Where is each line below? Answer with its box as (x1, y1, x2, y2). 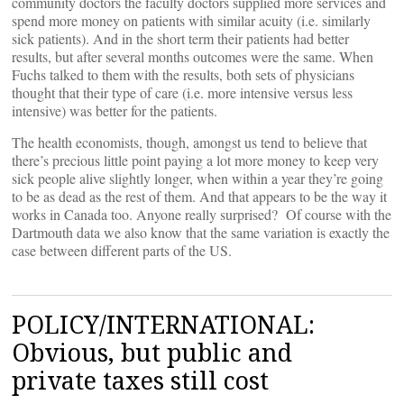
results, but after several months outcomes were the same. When (12, 47, 373, 66)
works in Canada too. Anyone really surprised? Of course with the (12, 205, 391, 224)
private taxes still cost (12, 363, 269, 397)
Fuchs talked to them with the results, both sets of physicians (12, 65, 354, 84)
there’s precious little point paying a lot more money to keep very (12, 151, 379, 170)
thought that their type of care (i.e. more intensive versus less (12, 83, 353, 102)
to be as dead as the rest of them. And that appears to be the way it (12, 187, 387, 206)
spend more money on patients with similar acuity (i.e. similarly (12, 11, 371, 30)
